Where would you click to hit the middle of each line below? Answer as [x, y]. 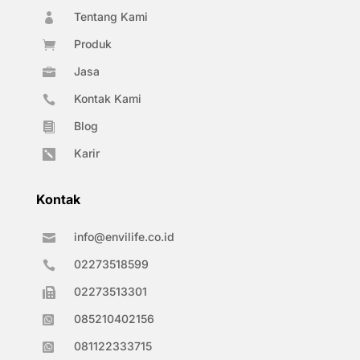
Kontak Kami [107, 99]
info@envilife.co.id [124, 237]
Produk [92, 44]
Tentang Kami [110, 17]
